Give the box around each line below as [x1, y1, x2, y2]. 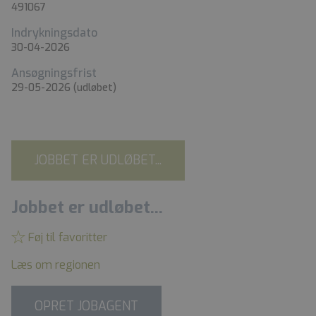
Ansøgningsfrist [11, 65, 97, 80]
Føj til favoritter [25, 230, 107, 245]
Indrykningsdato [11, 25, 97, 40]
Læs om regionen [11, 257, 100, 273]
